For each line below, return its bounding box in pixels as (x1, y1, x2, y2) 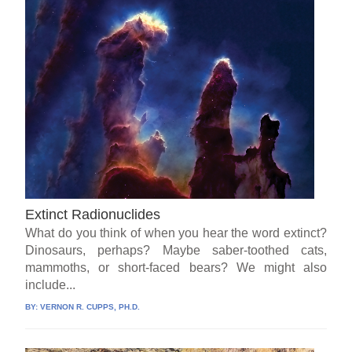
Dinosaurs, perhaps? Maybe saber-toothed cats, (25, 244, 327, 258)
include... (25, 278, 76, 292)
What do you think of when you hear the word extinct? (25, 226, 327, 240)
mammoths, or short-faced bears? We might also (25, 261, 327, 275)
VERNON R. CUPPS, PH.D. (40, 302, 141, 312)
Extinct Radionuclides (25, 207, 161, 223)
